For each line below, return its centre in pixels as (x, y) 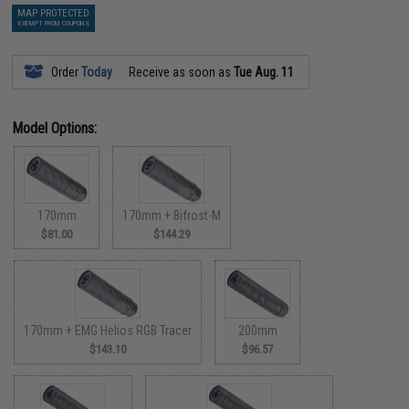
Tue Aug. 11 (264, 72)
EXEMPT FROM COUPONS (53, 23)
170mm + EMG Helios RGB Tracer (108, 330)
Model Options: (55, 128)
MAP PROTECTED (54, 13)
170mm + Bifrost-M (172, 215)
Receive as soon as (180, 72)
